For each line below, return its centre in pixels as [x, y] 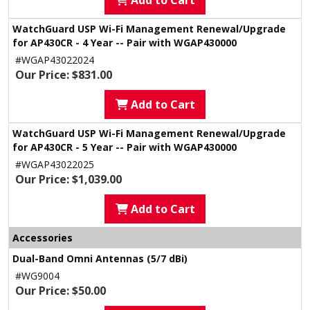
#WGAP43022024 [55, 60]
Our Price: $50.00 [61, 291]
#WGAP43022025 [55, 164]
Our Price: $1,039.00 [69, 179]
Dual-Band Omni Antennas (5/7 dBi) [100, 258]
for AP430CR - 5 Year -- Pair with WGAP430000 [125, 147]
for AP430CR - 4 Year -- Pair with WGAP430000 [125, 43]
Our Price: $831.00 [64, 75]
